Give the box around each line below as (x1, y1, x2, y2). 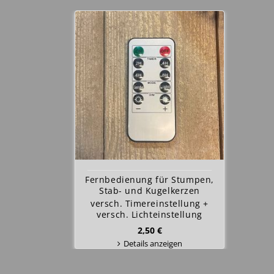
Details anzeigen (123, 238, 182, 249)
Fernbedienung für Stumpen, (85, 174, 214, 185)
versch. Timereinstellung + (91, 198, 209, 209)
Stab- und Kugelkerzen (99, 185, 200, 196)
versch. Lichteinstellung (97, 209, 202, 220)
